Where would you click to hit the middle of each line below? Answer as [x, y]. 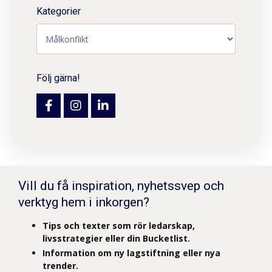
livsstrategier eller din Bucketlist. [116, 239]
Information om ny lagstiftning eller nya [131, 253]
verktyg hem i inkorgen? [84, 202]
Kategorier [59, 12]
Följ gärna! [58, 78]
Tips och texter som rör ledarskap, [119, 226]
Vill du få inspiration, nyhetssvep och [121, 186]
